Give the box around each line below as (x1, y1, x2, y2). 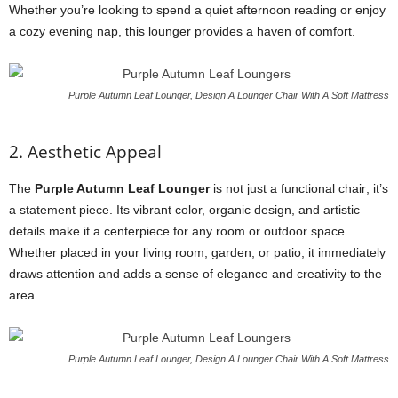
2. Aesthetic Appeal (9, 140, 162, 163)
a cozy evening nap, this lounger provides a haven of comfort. (9, 24, 355, 38)
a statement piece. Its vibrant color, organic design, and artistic (9, 203, 360, 217)
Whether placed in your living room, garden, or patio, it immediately (9, 245, 386, 259)
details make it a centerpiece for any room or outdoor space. (9, 224, 348, 238)
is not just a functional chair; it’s (210, 181, 388, 195)
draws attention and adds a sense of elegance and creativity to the (9, 267, 382, 281)
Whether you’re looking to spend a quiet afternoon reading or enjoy (9, 3, 386, 17)
